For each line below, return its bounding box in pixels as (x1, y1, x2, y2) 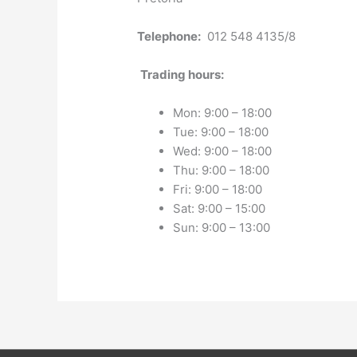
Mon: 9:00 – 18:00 (173, 104, 273, 120)
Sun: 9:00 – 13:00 (173, 219, 271, 235)
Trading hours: (140, 66, 225, 82)
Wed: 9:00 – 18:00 (173, 143, 273, 159)
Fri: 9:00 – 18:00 (173, 181, 263, 197)
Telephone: (137, 28, 202, 44)
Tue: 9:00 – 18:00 (173, 124, 269, 139)
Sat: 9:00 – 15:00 (173, 200, 266, 216)
